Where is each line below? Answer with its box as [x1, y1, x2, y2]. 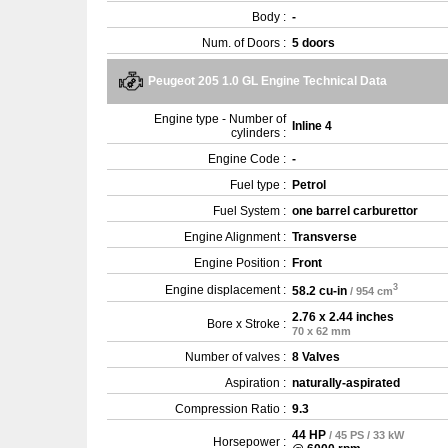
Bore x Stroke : [207, 317, 286, 332]
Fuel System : [213, 204, 286, 219]
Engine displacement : [165, 283, 286, 298]
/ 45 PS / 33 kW [329, 429, 404, 442]
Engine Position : [194, 256, 286, 271]
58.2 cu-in [292, 284, 347, 299]
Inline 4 [292, 119, 332, 134]
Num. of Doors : [202, 36, 286, 51]
